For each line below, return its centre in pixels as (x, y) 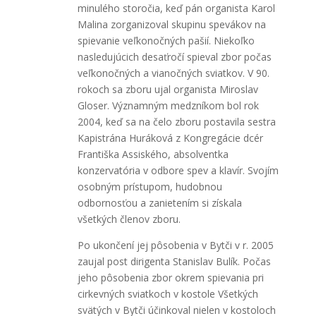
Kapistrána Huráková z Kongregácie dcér (170, 138)
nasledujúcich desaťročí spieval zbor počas (174, 56)
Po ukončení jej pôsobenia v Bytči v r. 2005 (175, 245)
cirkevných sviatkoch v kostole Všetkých (168, 293)
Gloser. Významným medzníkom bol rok (168, 105)
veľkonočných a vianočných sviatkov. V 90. (173, 73)
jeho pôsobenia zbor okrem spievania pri (170, 277)
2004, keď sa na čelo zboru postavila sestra (176, 121)
